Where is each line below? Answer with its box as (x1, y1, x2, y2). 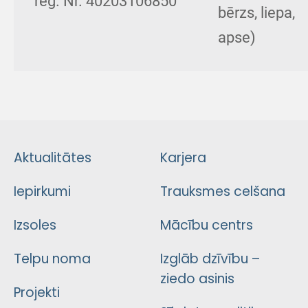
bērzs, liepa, (218, 4, 295, 21)
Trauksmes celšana (159, 183, 285, 199)
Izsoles (14, 217, 56, 233)
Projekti (14, 284, 60, 300)
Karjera (159, 149, 206, 166)
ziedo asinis (159, 270, 234, 287)
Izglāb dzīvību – (159, 250, 260, 267)
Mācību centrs (159, 217, 253, 233)
